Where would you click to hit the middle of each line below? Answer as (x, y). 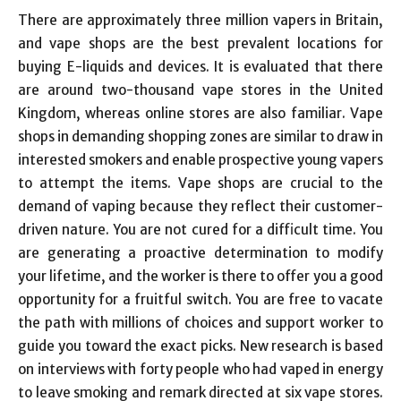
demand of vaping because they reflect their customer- (200, 206)
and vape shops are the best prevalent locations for (200, 43)
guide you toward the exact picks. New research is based (200, 346)
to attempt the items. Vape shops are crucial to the (200, 183)
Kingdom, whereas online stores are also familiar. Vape (200, 113)
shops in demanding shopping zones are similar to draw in (200, 137)
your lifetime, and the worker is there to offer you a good (200, 276)
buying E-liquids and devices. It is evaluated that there (200, 67)
